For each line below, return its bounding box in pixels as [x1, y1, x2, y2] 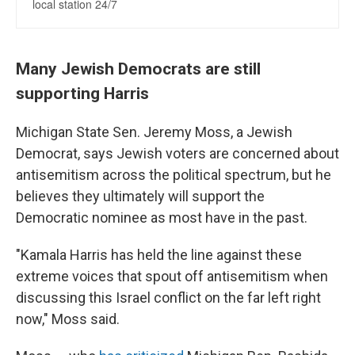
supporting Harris [16, 83, 149, 103]
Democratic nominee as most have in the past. [16, 209, 307, 226]
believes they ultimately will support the [16, 188, 265, 204]
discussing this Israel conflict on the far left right [16, 289, 321, 306]
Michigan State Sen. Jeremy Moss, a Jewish [16, 124, 292, 140]
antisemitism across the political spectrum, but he [16, 166, 331, 183]
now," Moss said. [16, 311, 120, 327]
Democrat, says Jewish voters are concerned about [16, 145, 339, 162]
